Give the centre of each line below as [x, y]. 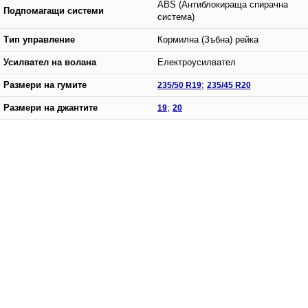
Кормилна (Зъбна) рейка [208, 40]
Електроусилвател [197, 62]
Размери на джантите [51, 108]
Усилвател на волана [50, 62]
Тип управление [39, 40]
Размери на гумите [45, 85]
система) [176, 17]
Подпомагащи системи [54, 11]
